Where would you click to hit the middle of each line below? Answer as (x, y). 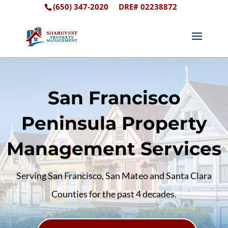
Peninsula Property (114, 123)
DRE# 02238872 (148, 7)
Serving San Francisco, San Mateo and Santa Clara (114, 175)
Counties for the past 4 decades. (114, 194)
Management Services (114, 148)
